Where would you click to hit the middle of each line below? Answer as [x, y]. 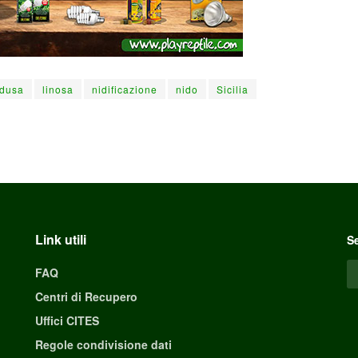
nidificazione [125, 89]
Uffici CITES [67, 320]
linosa [58, 89]
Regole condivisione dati [103, 344]
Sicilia [233, 89]
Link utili [61, 239]
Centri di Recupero [86, 296]
